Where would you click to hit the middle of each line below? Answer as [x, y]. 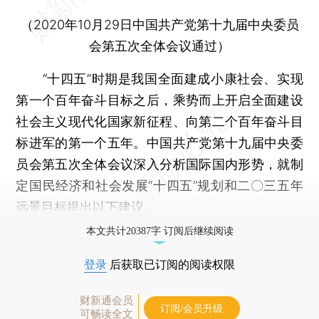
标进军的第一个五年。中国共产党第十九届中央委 [159, 143]
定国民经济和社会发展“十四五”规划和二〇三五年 [159, 185]
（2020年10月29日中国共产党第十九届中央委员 [159, 25]
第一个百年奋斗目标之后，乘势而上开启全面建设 [159, 100]
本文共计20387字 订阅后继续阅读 [159, 231]
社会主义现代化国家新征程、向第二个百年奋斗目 [159, 121]
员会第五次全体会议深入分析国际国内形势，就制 [159, 164]
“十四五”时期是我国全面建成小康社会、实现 [159, 79]
